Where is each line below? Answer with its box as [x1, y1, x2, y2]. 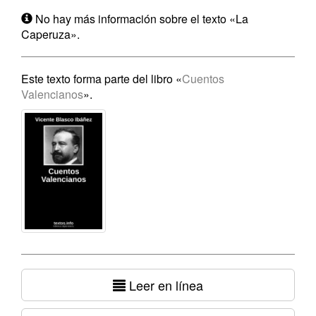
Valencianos [21, 86, 83, 102]
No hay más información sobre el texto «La [32, 11, 248, 27]
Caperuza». [21, 26, 80, 42]
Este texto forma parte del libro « [21, 71, 182, 87]
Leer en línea [126, 276, 203, 294]
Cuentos [182, 71, 224, 87]
